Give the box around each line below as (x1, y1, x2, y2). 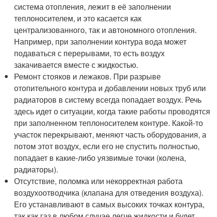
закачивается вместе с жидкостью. (14, 59, 139, 70)
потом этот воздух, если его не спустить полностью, (14, 140, 200, 152)
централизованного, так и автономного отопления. (14, 24, 197, 35)
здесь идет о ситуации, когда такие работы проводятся (14, 105, 211, 117)
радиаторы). (14, 163, 59, 175)
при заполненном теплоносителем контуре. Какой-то (14, 117, 203, 128)
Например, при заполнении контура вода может (14, 35, 187, 47)
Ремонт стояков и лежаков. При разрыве (14, 70, 161, 82)
